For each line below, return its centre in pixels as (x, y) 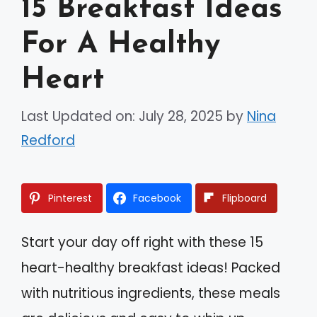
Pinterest (70, 198)
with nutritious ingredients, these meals (151, 294)
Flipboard (244, 198)
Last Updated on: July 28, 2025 (122, 117)
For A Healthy (121, 45)
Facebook (157, 198)
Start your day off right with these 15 (142, 243)
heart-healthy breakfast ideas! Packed (151, 268)
